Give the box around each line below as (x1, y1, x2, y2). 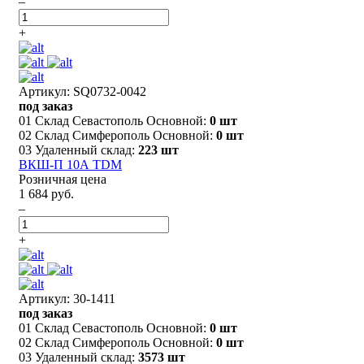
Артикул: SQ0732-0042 (19, 84, 146, 98)
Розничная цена (19, 171, 106, 186)
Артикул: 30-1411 (19, 291, 115, 305)
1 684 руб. (19, 186, 74, 201)
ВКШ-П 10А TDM (19, 157, 122, 171)
